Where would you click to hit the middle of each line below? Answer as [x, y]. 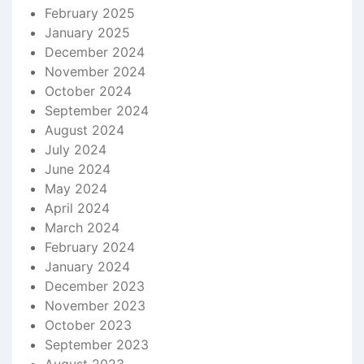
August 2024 [84, 130]
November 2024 [95, 71]
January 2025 [87, 32]
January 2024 [87, 266]
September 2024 [97, 110]
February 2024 [90, 247]
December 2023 [95, 286]
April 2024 [77, 208]
